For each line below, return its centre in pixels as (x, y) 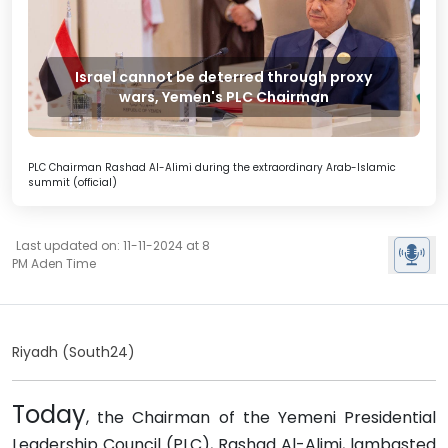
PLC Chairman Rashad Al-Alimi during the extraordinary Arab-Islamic (212, 168)
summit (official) (72, 183)
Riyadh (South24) (73, 352)
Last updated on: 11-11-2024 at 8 (113, 246)
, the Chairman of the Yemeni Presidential (261, 418)
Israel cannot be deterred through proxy (224, 77)
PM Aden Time (54, 264)
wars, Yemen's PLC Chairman (223, 97)
